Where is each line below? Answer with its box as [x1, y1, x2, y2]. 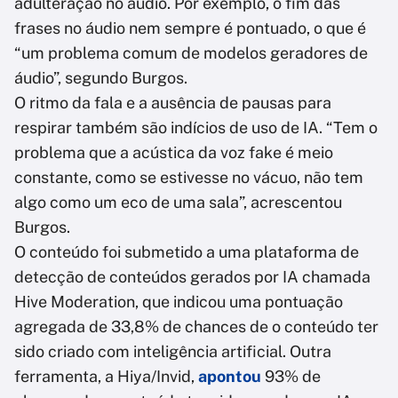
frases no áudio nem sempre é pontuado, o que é [14, 19, 366, 38]
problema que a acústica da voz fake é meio [14, 143, 333, 163]
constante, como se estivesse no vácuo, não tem [14, 168, 363, 187]
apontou [198, 367, 265, 386]
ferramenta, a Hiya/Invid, [14, 367, 198, 386]
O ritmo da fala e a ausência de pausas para [14, 93, 331, 113]
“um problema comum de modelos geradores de [14, 44, 368, 63]
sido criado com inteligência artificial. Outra [14, 342, 331, 362]
